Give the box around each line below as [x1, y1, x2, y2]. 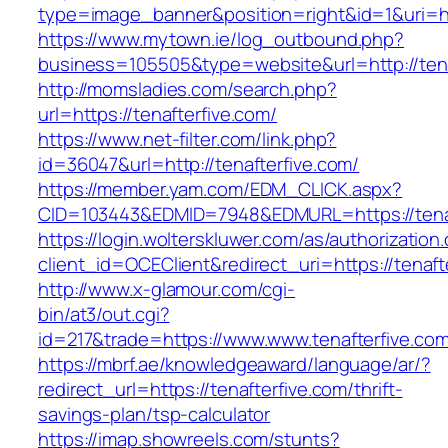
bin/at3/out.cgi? [38, 301, 170, 328]
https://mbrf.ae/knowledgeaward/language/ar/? [38, 351, 431, 378]
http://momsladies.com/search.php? [38, 76, 337, 103]
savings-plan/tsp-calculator [38, 401, 271, 428]
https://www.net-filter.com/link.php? [38, 126, 337, 153]
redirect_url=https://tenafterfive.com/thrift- [38, 376, 403, 403]
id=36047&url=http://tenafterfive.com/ [38, 151, 360, 178]
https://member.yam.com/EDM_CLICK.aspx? [38, 176, 403, 203]
